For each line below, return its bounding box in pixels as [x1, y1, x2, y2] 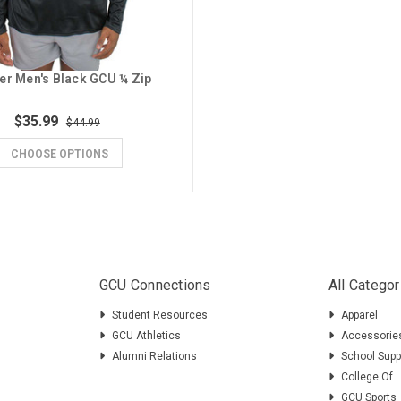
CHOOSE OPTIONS [10, 148, 108, 161]
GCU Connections [98, 277, 211, 294]
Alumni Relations [111, 350, 197, 363]
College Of [340, 371, 393, 384]
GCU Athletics [111, 329, 181, 343]
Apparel [340, 309, 378, 322]
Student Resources [111, 309, 208, 322]
